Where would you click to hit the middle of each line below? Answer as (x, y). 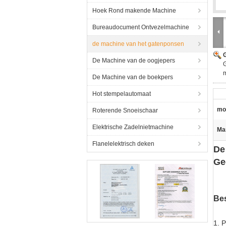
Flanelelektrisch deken (123, 144)
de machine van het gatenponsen (138, 44)
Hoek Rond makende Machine (134, 11)
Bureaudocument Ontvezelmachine (141, 27)
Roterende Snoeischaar (125, 110)
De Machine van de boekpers (133, 77)
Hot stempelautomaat (122, 94)
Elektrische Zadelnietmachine (133, 127)
